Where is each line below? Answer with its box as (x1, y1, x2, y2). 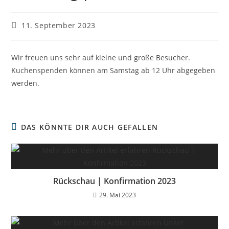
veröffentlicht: (11, 29, 64, 39)
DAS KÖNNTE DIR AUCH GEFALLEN (20, 122, 158, 132)
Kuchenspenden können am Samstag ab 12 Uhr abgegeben (11, 65, 216, 75)
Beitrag (11, 19, 38, 30)
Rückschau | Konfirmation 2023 (53, 175, 176, 187)
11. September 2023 (21, 20, 96, 30)
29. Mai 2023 (99, 190, 136, 199)
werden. (11, 78, 40, 88)
